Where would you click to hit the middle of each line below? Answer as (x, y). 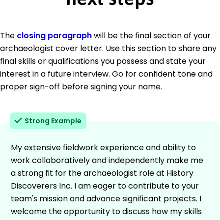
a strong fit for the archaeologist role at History (102, 173)
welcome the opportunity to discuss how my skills (106, 211)
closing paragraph (54, 35)
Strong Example (53, 121)
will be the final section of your (151, 35)
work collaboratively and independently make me (107, 160)
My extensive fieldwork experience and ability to (103, 147)
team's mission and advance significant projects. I (106, 198)
